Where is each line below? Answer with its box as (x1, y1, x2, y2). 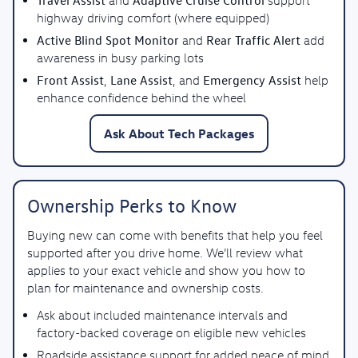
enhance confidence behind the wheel (37, 90, 246, 105)
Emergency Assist (203, 72, 301, 88)
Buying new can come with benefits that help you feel (27, 228, 323, 242)
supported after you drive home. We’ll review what (27, 245, 303, 260)
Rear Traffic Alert (206, 32, 300, 48)
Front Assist (37, 72, 104, 88)
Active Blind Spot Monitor (37, 32, 179, 48)
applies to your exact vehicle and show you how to (27, 263, 305, 277)
